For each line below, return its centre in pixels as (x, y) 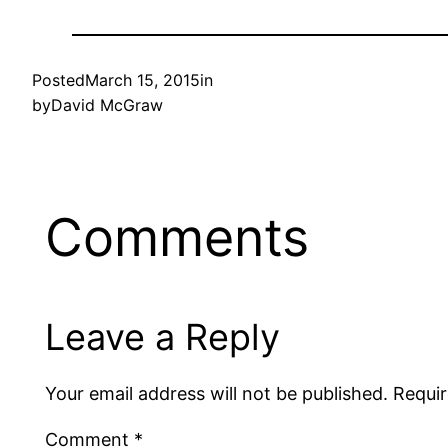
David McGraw (107, 105)
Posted (58, 80)
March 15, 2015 (142, 80)
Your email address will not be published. (217, 393)
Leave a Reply (163, 336)
